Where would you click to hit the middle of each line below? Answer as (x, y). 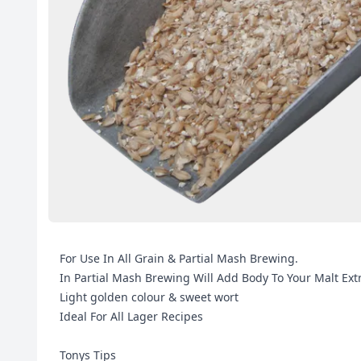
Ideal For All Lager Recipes (131, 316)
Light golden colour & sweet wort (149, 297)
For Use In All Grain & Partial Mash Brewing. (179, 258)
